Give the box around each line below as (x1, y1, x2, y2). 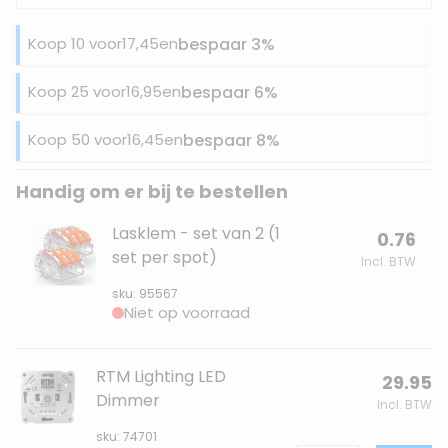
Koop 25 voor (28, 81, 126, 102)
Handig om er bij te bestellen (16, 179, 288, 204)
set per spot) (112, 246, 217, 269)
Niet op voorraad (124, 302, 250, 323)
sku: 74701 (96, 428, 157, 445)
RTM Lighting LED (96, 365, 226, 388)
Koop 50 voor (28, 129, 127, 150)
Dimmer (96, 389, 160, 412)
